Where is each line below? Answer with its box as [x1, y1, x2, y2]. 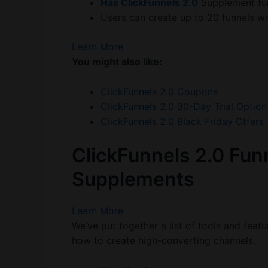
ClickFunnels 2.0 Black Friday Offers [100, 115, 264, 128]
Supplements [72, 167, 194, 191]
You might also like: [72, 55, 162, 68]
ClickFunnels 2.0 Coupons [100, 86, 218, 98]
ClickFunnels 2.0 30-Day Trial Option [100, 100, 267, 113]
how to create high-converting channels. [72, 234, 255, 247]
